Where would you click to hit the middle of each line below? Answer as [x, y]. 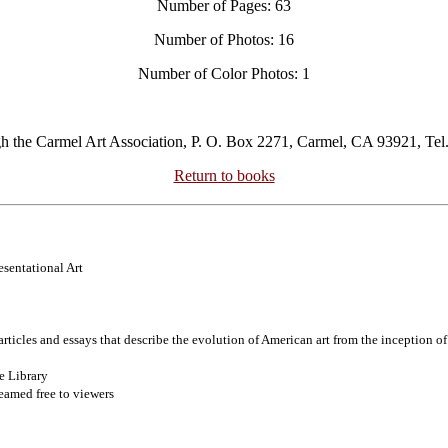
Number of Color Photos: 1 [224, 73]
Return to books [224, 175]
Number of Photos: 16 [224, 39]
